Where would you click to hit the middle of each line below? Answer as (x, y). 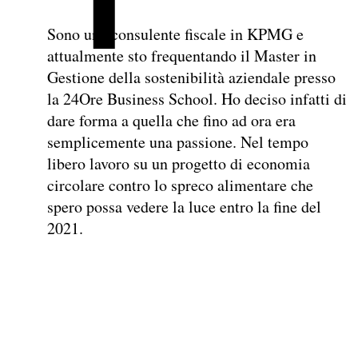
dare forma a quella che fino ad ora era (171, 120)
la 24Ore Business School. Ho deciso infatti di (197, 99)
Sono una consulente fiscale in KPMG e (175, 34)
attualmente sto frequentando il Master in (182, 56)
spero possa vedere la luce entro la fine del (184, 207)
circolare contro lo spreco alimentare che (180, 185)
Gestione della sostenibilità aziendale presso (191, 77)
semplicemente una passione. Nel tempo (178, 142)
